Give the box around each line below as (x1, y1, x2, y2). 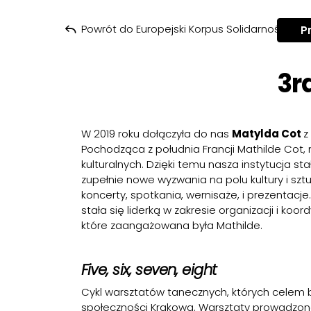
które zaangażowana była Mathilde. (81, 218, 262, 233)
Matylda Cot (231, 126, 303, 141)
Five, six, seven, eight (81, 260, 217, 280)
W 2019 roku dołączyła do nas (81, 126, 232, 141)
